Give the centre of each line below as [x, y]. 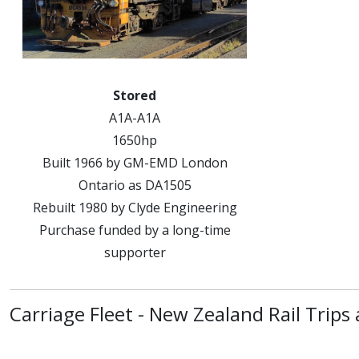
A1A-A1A [135, 118]
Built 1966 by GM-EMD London [135, 163]
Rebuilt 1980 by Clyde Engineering [135, 208]
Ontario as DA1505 [135, 185]
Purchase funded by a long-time [135, 230]
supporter [135, 252]
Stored [135, 95]
